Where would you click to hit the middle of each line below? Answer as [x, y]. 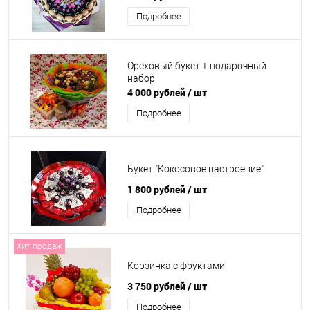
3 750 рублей [157, 286]
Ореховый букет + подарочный [197, 66]
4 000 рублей [157, 92]
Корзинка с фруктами [176, 266]
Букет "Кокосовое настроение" [195, 169]
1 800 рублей [157, 189]
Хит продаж [39, 246]
